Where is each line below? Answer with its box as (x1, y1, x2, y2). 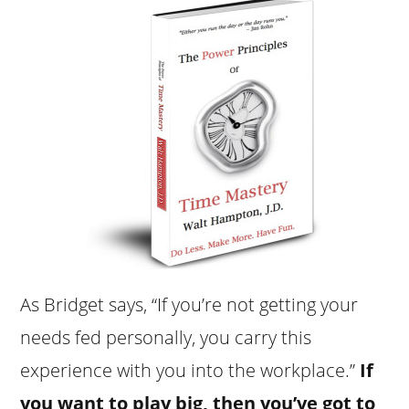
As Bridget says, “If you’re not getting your (20, 291, 359, 317)
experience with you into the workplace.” (20, 357, 361, 383)
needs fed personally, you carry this (20, 324, 312, 350)
